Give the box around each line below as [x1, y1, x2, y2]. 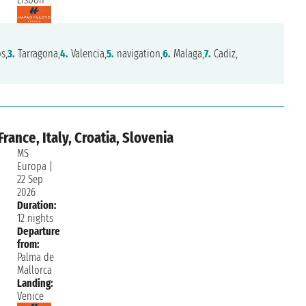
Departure [16, 225, 60, 238]
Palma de [16, 251, 54, 264]
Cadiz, [211, 47, 238, 61]
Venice [16, 290, 44, 303]
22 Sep [16, 173, 43, 186]
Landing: [16, 277, 53, 290]
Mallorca [16, 264, 52, 277]
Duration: [16, 199, 57, 212]
